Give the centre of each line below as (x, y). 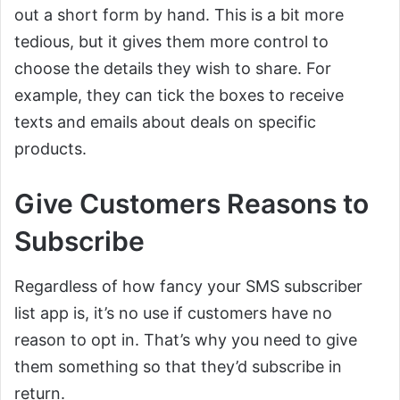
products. (50, 149)
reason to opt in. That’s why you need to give (186, 340)
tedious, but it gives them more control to (171, 42)
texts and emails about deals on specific (165, 122)
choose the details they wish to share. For (173, 68)
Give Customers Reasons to (192, 204)
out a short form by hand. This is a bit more (179, 15)
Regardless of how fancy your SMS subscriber (188, 286)
